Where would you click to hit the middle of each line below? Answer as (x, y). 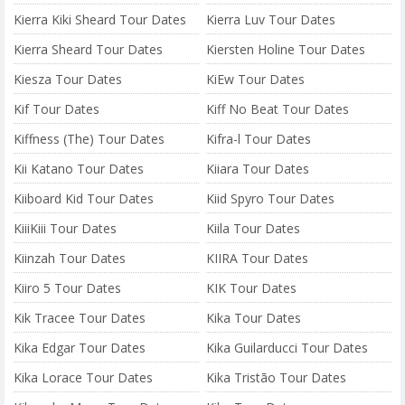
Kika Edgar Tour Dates (80, 348)
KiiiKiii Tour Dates (65, 228)
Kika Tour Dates (254, 318)
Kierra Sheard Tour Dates (88, 49)
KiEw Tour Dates (256, 79)
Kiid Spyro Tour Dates (271, 198)
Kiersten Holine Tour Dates (286, 49)
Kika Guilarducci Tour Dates (287, 348)
